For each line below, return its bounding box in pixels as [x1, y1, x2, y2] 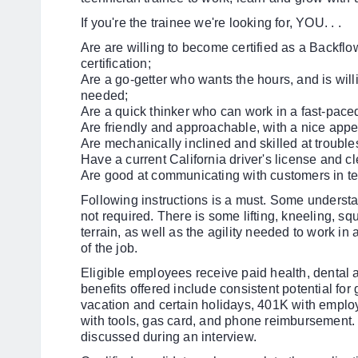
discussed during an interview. [81, 330, 257, 344]
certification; [81, 57, 151, 70]
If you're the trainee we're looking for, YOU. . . [81, 16, 341, 30]
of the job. [81, 241, 138, 255]
